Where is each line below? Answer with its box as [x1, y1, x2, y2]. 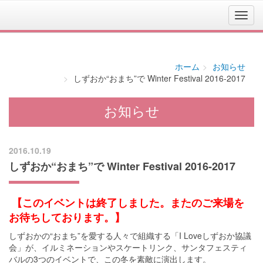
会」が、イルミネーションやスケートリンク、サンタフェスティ [9, 241, 247, 253]
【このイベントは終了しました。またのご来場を [9, 195, 244, 210]
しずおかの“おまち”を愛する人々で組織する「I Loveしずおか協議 [9, 230, 251, 241]
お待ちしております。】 [9, 210, 125, 225]
